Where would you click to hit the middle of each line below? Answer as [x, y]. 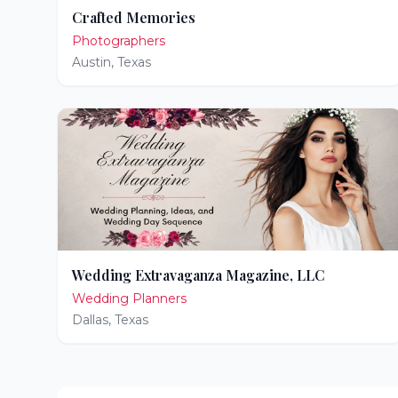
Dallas [90, 320]
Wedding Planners [129, 298]
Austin [92, 62]
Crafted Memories [134, 17]
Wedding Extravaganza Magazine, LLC [199, 275]
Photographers [119, 41]
